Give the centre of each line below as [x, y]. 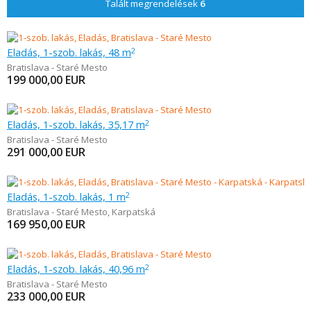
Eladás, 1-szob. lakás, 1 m [66, 196]
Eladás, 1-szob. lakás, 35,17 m [76, 124]
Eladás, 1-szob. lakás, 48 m [69, 52]
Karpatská [134, 212]
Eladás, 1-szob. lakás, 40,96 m [76, 269]
